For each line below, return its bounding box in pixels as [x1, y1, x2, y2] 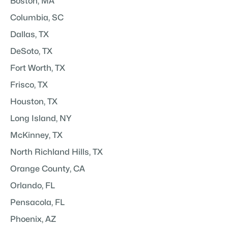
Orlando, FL [10, 182, 55, 190]
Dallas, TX [10, 31, 49, 39]
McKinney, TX [10, 131, 63, 140]
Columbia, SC [10, 14, 64, 22]
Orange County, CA [10, 165, 85, 174]
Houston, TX [10, 98, 58, 106]
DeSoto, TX [10, 47, 52, 56]
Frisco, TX [10, 81, 48, 90]
